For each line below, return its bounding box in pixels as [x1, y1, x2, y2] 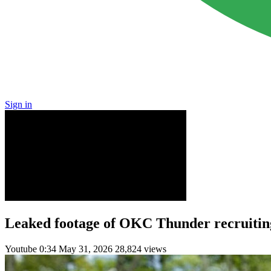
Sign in [5, 99, 32, 109]
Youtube [5, 243, 39, 254]
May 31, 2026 [59, 243, 113, 254]
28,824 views [115, 243, 166, 254]
